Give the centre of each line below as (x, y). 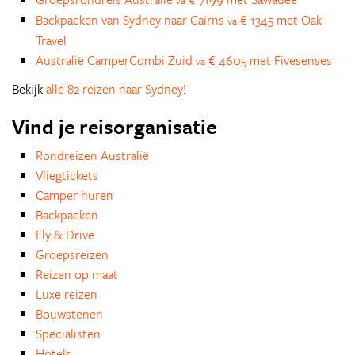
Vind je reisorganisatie (114, 126)
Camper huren (74, 195)
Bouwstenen (69, 314)
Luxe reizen (67, 294)
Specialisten (68, 334)
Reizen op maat (77, 274)
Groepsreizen (72, 254)
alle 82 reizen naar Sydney (115, 89)
